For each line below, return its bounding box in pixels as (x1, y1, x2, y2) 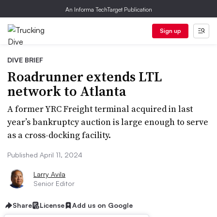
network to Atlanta (7, 82, 126, 100)
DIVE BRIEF (7, 56, 43, 64)
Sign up (159, 27, 181, 34)
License (40, 201, 64, 209)
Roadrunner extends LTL (7, 67, 162, 86)
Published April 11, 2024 (7, 151, 82, 159)
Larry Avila (33, 170, 65, 178)
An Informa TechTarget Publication (65, 6, 152, 13)
